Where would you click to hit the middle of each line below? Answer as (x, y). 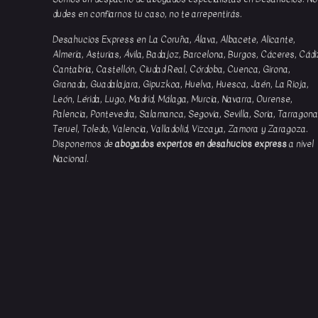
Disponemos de (84, 143)
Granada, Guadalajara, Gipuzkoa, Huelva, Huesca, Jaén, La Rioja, (181, 84)
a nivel (300, 143)
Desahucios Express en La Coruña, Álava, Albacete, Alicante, (174, 39)
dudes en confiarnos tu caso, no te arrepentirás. (147, 13)
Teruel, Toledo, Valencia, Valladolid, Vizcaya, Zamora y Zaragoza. (180, 128)
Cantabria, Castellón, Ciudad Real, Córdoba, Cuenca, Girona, (171, 69)
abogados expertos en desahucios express (201, 143)
